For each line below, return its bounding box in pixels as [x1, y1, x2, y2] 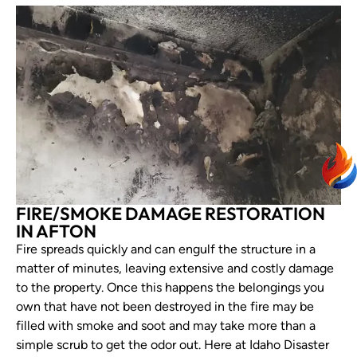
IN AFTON [16, 220, 96, 243]
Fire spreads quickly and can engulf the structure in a [16, 241, 316, 257]
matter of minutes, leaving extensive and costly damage [16, 261, 334, 277]
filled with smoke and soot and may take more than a [16, 318, 316, 334]
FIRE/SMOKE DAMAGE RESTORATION [16, 202, 325, 226]
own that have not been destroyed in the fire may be [16, 299, 314, 315]
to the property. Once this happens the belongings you [16, 280, 324, 296]
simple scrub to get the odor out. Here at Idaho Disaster [16, 337, 329, 353]
